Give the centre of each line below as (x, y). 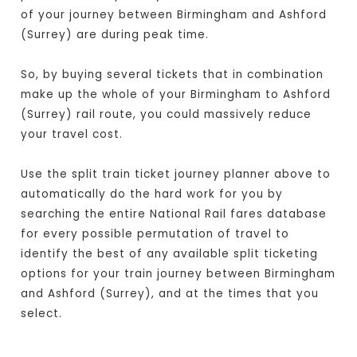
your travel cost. (72, 135)
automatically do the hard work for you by (152, 194)
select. (42, 314)
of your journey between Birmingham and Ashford (174, 15)
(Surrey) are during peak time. (115, 35)
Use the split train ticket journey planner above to (176, 175)
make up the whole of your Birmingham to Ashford (176, 95)
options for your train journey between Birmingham (178, 274)
